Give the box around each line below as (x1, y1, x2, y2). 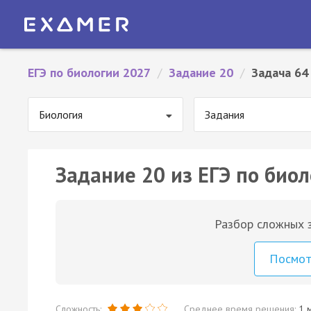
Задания (205, 108, 244, 121)
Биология (39, 108, 83, 121)
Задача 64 (251, 65, 308, 81)
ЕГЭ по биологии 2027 (28, 65, 151, 81)
